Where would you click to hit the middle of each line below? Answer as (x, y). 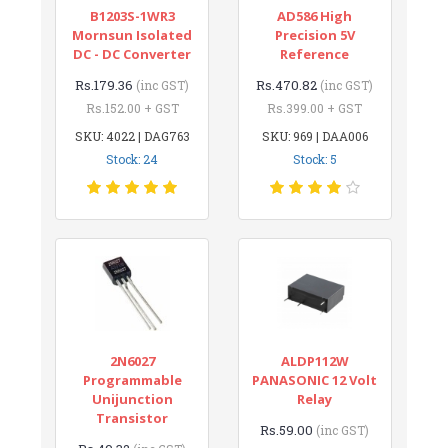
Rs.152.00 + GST (132, 107)
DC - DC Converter (132, 53)
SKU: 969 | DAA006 (314, 135)
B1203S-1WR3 (132, 15)
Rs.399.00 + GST (315, 107)
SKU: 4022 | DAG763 (132, 135)
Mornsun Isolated (132, 34)
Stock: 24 (132, 158)
